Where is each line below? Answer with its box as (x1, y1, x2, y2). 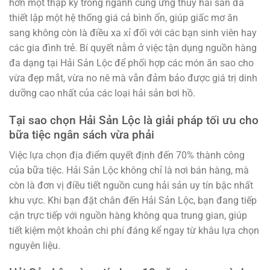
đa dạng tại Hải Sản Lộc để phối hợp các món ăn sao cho (9, 57, 254, 69)
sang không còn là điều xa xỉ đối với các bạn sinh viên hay (9, 27, 257, 39)
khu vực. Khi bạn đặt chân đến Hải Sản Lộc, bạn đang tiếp (9, 195, 257, 207)
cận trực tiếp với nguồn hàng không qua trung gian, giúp (9, 210, 247, 222)
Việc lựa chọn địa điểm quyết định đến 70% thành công (9, 149, 245, 162)
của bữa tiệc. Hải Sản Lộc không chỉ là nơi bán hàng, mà (9, 165, 249, 177)
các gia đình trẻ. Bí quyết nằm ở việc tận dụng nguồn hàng (9, 42, 257, 54)
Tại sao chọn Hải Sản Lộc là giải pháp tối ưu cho (9, 113, 259, 127)
